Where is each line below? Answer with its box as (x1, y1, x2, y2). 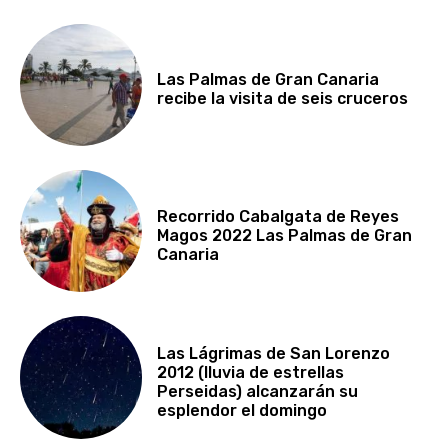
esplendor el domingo (157, 400, 328, 420)
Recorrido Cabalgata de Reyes (157, 206, 400, 226)
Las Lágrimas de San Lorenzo (157, 343, 391, 363)
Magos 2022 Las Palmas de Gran (157, 225, 413, 245)
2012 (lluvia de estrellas (157, 362, 345, 382)
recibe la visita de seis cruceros (157, 88, 409, 108)
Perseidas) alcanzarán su (157, 381, 359, 401)
